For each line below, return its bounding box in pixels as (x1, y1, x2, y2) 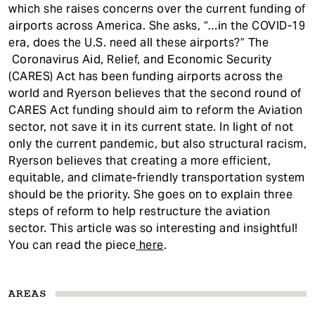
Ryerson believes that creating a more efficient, (8, 153, 271, 168)
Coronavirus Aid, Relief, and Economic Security (8, 51, 272, 67)
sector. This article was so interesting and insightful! (8, 220, 298, 236)
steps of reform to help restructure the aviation (8, 203, 270, 219)
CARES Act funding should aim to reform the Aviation (8, 102, 303, 117)
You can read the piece (8, 237, 136, 252)
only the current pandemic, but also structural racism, (8, 136, 307, 151)
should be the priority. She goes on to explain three (8, 186, 292, 202)
